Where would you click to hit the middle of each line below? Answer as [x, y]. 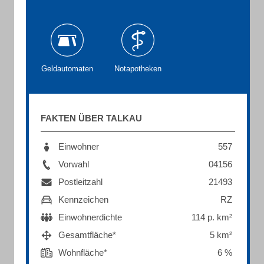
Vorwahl [74, 164]
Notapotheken [138, 69]
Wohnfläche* [83, 253]
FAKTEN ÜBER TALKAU [91, 118]
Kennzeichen [83, 199]
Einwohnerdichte [90, 217]
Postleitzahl [80, 182]
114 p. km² [212, 217]
